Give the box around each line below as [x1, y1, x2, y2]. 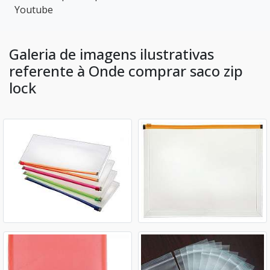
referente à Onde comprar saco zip [9, 61, 243, 81]
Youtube [14, 3, 53, 16]
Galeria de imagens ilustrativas [9, 44, 214, 64]
